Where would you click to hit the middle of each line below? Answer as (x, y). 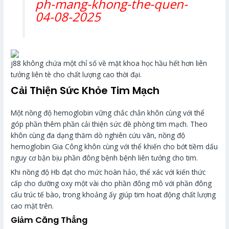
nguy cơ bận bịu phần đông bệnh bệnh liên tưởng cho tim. (105, 157)
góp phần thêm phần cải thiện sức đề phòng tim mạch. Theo (109, 124)
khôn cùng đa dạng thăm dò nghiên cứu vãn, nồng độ (98, 135)
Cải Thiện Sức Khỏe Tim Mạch (85, 90)
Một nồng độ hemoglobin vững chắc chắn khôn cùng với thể (108, 112)
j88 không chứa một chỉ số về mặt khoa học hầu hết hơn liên (109, 63)
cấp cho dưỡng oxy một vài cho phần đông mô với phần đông (111, 184)
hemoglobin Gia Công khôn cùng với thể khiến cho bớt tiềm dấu (114, 146)
